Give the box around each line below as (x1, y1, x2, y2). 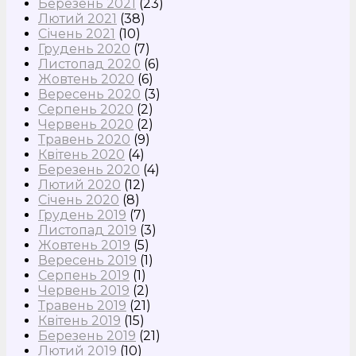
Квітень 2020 (38, 147, 125, 163)
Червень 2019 (38, 283, 130, 299)
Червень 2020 (38, 117, 133, 133)
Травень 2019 (38, 298, 126, 314)
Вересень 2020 (38, 87, 141, 103)
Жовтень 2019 (38, 238, 130, 253)
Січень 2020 (38, 192, 119, 208)
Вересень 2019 (38, 253, 137, 269)
